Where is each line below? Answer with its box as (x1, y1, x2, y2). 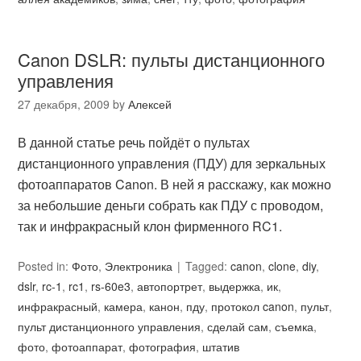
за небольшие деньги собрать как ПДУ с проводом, (18, 196, 324, 214)
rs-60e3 (91, 278, 131, 294)
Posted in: (18, 258, 73, 274)
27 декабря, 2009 (18, 96, 110, 112)
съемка (275, 318, 314, 334)
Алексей (128, 96, 172, 112)
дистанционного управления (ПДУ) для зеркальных (18, 154, 326, 172)
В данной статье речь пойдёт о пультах (18, 133, 251, 151)
